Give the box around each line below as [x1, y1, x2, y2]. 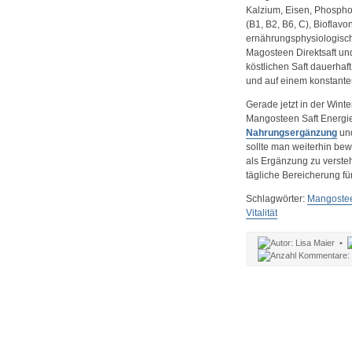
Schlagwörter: [245, 193, 307, 204]
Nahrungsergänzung [245, 127, 337, 138]
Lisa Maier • [292, 238, 347, 247]
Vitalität [245, 207, 277, 218]
